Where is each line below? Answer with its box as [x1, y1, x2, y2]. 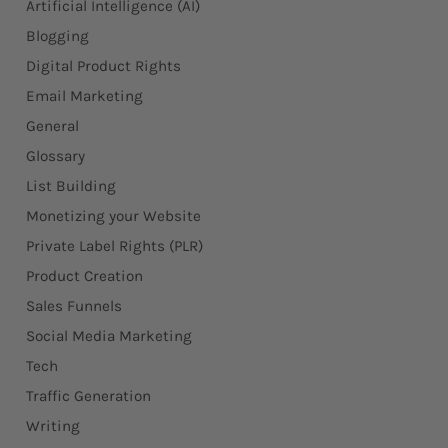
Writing [25, 417, 80, 436]
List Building [25, 177, 116, 196]
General [25, 117, 79, 136]
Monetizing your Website [25, 207, 201, 226]
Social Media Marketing [25, 327, 192, 346]
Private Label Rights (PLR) [25, 237, 203, 256]
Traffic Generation [25, 387, 151, 406]
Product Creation [25, 267, 143, 286]
